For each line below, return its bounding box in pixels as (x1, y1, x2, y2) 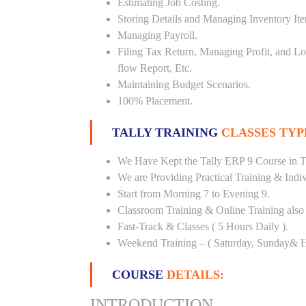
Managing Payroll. (117, 29, 197, 41)
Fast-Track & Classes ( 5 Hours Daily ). (117, 221, 288, 232)
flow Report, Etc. (117, 62, 192, 74)
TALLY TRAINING (112, 126, 221, 139)
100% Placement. (117, 95, 193, 107)
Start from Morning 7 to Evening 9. (117, 188, 270, 199)
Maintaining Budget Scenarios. (117, 79, 251, 90)
